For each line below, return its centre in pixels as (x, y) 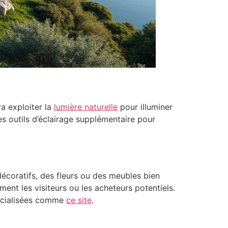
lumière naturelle (86, 107)
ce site (79, 200)
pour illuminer (145, 107)
